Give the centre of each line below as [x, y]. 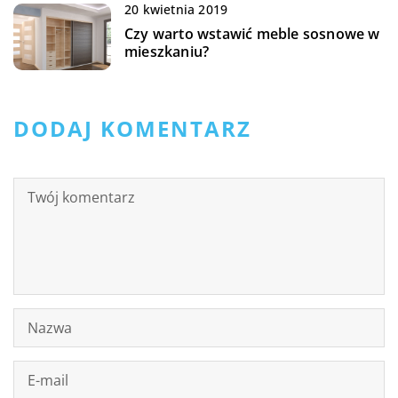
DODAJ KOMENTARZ [132, 129]
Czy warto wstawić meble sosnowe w [252, 34]
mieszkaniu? [167, 52]
